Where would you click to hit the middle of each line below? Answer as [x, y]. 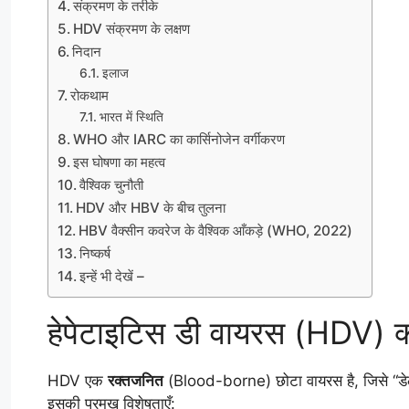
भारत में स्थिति [131, 116]
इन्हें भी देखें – [112, 276]
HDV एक [78, 380]
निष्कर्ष [95, 253]
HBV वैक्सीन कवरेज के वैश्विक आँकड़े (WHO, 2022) [216, 230]
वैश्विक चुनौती [112, 184]
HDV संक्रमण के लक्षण [132, 28]
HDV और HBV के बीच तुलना [151, 207]
